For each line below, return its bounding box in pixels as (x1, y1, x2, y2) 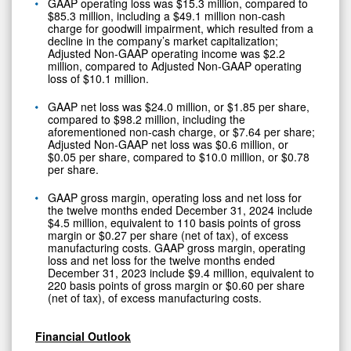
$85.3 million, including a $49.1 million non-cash (48, 7, 285, 24)
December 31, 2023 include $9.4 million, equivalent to (48, 264, 314, 280)
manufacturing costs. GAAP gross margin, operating (48, 239, 306, 255)
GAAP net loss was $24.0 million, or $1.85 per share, (48, 98, 309, 114)
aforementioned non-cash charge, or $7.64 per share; (48, 123, 315, 139)
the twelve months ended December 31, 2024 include (48, 201, 313, 218)
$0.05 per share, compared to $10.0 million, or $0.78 (48, 148, 309, 165)
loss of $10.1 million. (48, 70, 149, 86)
